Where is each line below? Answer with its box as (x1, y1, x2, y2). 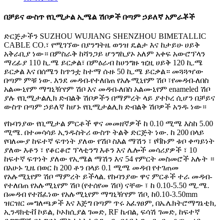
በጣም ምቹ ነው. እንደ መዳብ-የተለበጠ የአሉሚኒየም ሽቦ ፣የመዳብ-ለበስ (4, 76, 209, 85)
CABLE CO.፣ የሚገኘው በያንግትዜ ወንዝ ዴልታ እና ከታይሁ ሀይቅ (4, 41, 200, 50)
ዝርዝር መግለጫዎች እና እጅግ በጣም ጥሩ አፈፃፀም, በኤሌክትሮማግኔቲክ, (4, 199, 216, 208)
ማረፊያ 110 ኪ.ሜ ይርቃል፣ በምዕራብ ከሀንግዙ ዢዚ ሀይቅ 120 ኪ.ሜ (4, 58, 203, 67)
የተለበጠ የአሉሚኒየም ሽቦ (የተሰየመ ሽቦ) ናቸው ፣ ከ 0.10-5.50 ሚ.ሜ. (4, 181, 209, 190)
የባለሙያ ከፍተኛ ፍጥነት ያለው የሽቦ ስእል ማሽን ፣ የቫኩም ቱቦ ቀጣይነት (4, 137, 215, 146)
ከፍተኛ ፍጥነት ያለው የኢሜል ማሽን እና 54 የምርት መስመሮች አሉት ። (4, 155, 214, 164)
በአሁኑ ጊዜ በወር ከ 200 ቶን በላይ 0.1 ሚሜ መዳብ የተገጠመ (4, 164, 179, 172)
